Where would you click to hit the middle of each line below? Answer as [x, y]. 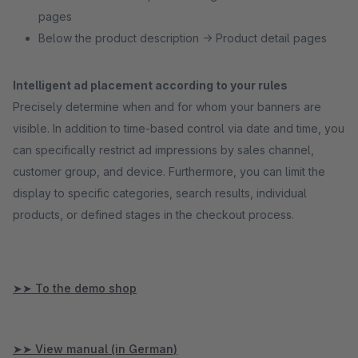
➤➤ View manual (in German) [95, 349]
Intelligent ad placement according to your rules [150, 85]
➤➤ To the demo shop [75, 288]
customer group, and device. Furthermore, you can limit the [169, 171]
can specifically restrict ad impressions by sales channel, [163, 150]
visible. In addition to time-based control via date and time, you [179, 128]
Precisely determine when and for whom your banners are [167, 107]
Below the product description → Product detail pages [183, 38]
